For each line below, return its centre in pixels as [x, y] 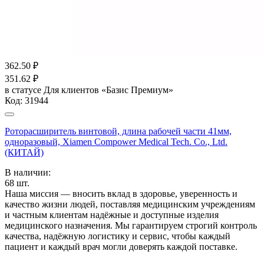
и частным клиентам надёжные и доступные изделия [112, 214]
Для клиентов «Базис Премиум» [108, 90]
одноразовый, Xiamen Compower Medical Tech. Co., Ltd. [116, 141]
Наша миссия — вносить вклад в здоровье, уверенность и [121, 193]
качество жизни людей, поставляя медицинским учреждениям [130, 204]
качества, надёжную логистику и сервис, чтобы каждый [118, 236]
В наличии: [28, 172]
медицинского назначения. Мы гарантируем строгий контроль [131, 225]
